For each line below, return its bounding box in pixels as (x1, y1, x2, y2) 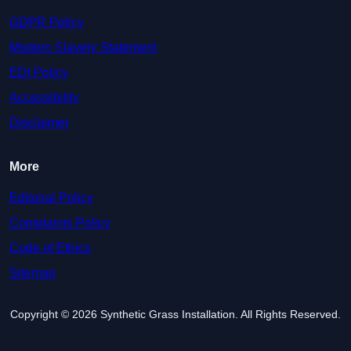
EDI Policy (9, 66, 68, 80)
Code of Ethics (9, 241, 91, 255)
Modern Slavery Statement (9, 41, 157, 55)
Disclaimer (9, 116, 69, 130)
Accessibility (9, 91, 79, 105)
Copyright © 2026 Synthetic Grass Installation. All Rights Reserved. (10, 308, 341, 321)
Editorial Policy (9, 191, 93, 205)
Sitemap (9, 266, 56, 280)
